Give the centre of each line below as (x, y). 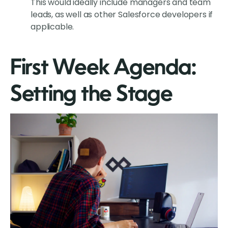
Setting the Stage (91, 95)
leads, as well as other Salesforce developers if (122, 15)
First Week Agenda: (103, 69)
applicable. (52, 27)
